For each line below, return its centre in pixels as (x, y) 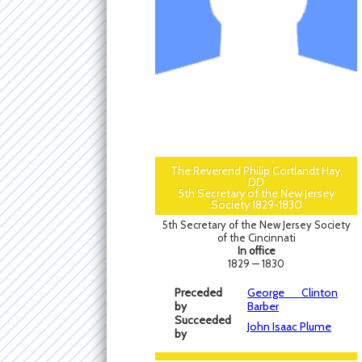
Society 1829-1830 (256, 205)
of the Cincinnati (256, 238)
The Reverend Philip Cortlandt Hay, (256, 171)
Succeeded (203, 320)
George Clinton (293, 293)
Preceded (198, 293)
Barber (263, 307)
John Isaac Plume (289, 327)
